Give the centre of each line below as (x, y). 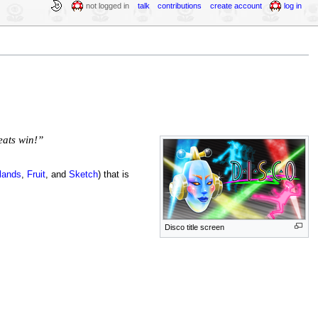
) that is (113, 175)
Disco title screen (195, 227)
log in (293, 6)
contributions (180, 6)
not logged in (108, 6)
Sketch (83, 175)
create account (236, 6)
